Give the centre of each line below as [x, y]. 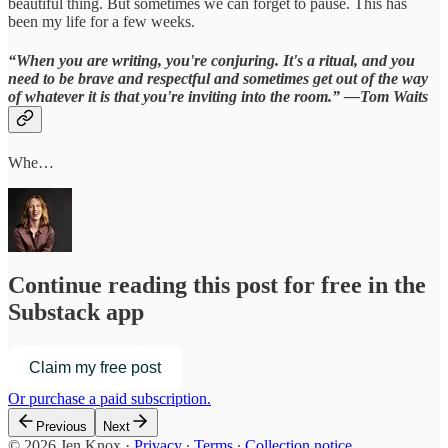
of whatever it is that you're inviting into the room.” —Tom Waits [218, 97]
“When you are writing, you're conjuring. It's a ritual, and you [211, 61]
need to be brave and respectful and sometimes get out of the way [218, 79]
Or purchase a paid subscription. [109, 399]
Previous [61, 427]
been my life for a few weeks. [101, 21]
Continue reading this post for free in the [217, 285]
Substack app [76, 312]
